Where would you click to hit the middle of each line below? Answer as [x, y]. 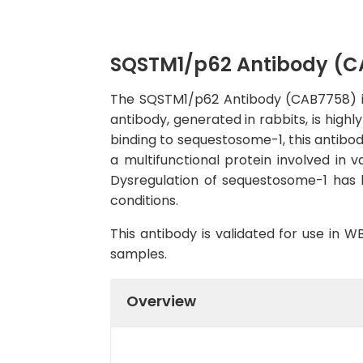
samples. [139, 254]
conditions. [144, 201]
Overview [161, 301]
